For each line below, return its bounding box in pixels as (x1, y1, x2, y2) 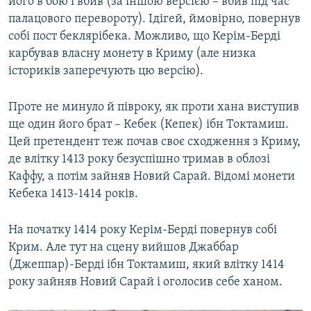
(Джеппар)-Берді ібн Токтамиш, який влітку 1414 (8, 258, 285, 272)
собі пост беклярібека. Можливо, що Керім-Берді (8, 30, 280, 44)
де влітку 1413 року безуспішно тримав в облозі (8, 153, 270, 167)
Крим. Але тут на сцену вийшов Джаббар (8, 241, 239, 255)
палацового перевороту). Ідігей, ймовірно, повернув (8, 12, 301, 26)
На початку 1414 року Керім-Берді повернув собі (8, 224, 277, 237)
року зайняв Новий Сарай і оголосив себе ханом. (8, 276, 283, 289)
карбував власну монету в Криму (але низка (8, 47, 256, 61)
